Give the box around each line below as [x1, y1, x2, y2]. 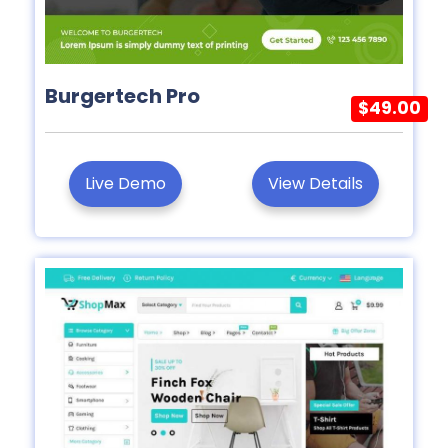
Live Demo [85, 172, 166, 196]
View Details [268, 172, 363, 196]
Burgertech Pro [45, 82, 220, 111]
